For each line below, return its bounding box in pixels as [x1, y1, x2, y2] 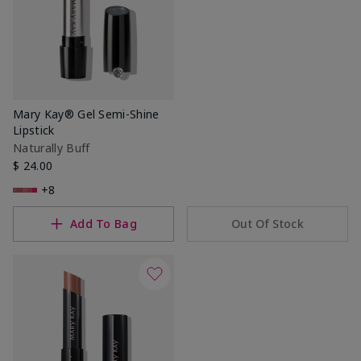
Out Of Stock [231, 215, 304, 231]
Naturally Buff [13, 139, 90, 156]
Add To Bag [69, 215, 138, 231]
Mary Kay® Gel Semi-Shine [13, 106, 160, 122]
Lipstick [13, 122, 55, 138]
